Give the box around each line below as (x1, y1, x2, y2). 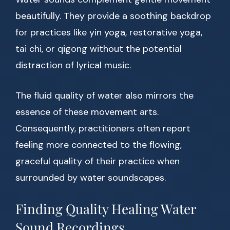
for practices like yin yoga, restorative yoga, (15, 26, 202, 39)
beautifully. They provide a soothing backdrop (15, 10, 211, 23)
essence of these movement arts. (15, 106, 159, 119)
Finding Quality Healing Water (15, 200, 196, 218)
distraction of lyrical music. (15, 59, 131, 72)
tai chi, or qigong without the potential (15, 43, 182, 55)
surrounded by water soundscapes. (15, 171, 166, 184)
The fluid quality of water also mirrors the (15, 89, 194, 102)
